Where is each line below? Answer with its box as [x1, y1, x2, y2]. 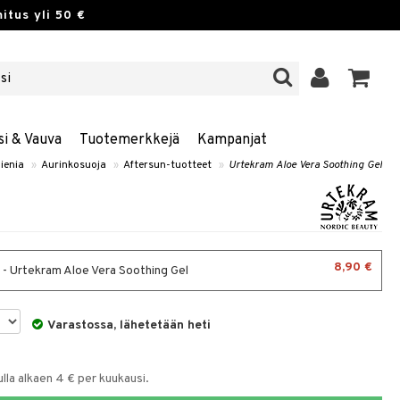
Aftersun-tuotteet [123, 158, 212, 172]
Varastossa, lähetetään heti [47, 318, 212, 333]
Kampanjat [196, 131, 267, 149]
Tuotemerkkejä [79, 131, 179, 149]
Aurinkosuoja [41, 158, 106, 172]
